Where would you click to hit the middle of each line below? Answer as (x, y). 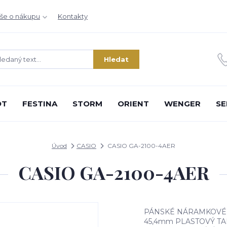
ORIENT (133, 104)
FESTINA (40, 104)
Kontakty (73, 16)
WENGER (182, 104)
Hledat (116, 59)
